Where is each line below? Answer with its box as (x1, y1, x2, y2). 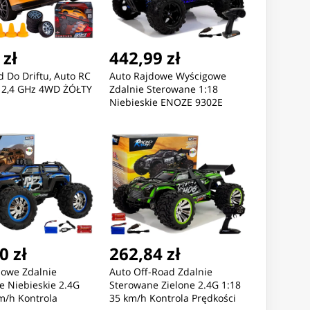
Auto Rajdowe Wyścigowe (109, 69, 226, 83)
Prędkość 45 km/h (109, 109, 191, 122)
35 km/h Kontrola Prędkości (109, 291, 236, 305)
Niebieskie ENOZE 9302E (109, 95, 223, 109)
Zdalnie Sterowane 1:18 (109, 82, 218, 96)
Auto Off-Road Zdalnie (109, 265, 212, 279)
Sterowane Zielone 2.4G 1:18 (109, 278, 241, 292)
